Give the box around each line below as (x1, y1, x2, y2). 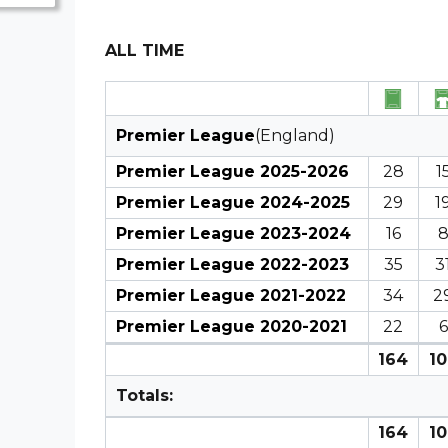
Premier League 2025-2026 (115, 162, 349, 181)
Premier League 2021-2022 (115, 286, 346, 305)
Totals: (115, 386, 173, 405)
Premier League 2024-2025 (115, 193, 350, 212)
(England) (254, 126, 335, 145)
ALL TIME (104, 41, 184, 60)
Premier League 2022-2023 (115, 255, 349, 274)
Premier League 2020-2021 (115, 317, 347, 336)
